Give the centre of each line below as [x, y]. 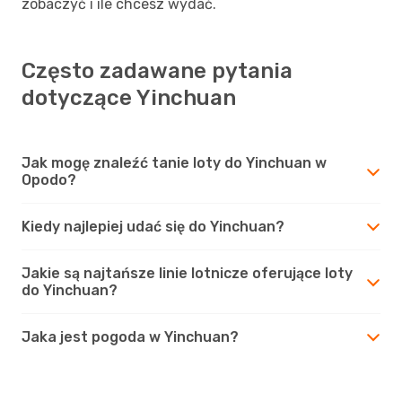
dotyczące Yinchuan [129, 97]
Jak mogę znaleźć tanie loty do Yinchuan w [174, 162]
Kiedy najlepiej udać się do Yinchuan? [153, 226]
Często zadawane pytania [157, 70]
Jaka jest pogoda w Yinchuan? [130, 336]
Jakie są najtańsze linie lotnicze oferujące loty [187, 273]
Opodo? [49, 179]
